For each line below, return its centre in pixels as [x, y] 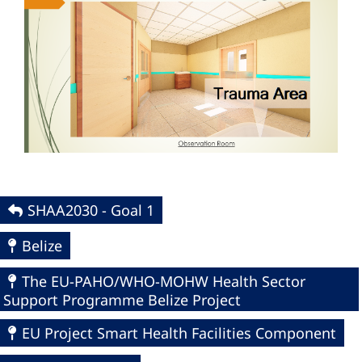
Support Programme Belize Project [122, 300]
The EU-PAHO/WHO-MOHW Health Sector [164, 282]
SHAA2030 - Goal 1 [91, 210]
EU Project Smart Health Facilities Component [179, 333]
